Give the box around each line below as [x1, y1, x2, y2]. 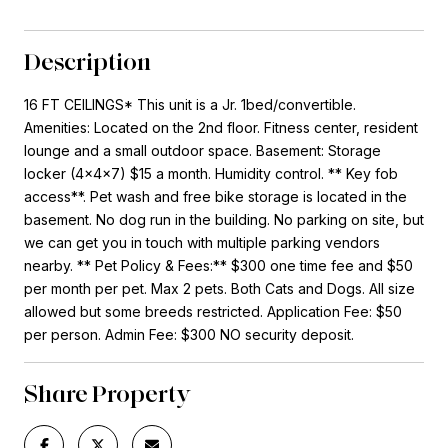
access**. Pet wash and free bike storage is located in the [24, 187, 407, 205]
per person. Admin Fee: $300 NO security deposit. [24, 325, 354, 343]
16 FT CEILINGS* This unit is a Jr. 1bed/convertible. [24, 95, 356, 113]
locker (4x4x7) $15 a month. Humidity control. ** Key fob [24, 164, 398, 182]
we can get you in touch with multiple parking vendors [24, 233, 380, 251]
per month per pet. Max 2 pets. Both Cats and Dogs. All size [24, 279, 415, 297]
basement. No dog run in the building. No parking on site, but [24, 210, 424, 228]
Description [24, 46, 151, 76]
